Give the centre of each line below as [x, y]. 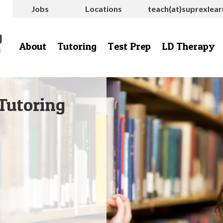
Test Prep [129, 46]
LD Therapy [188, 46]
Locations [104, 9]
